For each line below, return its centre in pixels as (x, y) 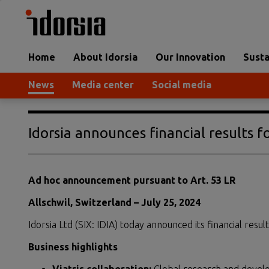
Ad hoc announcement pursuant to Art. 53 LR (132, 180)
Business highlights (73, 247)
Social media (182, 85)
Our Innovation (190, 57)
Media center (103, 85)
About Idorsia (105, 57)
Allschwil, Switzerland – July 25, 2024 (114, 202)
